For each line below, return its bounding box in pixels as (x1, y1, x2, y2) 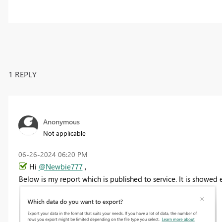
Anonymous (43, 116, 80, 126)
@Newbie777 (38, 161, 83, 171)
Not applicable (43, 128, 86, 137)
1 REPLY (8, 68, 37, 79)
